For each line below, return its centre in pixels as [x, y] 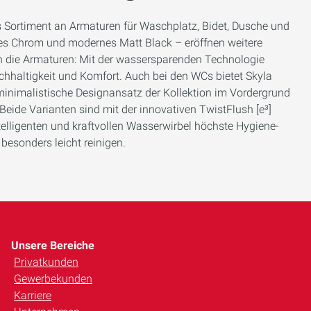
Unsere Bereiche [53, 245]
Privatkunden [46, 262]
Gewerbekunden [53, 279]
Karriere [33, 295]
